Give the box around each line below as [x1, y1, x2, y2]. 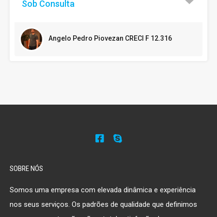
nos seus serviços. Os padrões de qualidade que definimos [10, 200, 197, 209]
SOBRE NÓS [10, 164, 43, 173]
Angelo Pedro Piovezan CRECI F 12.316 [48, 34, 172, 42]
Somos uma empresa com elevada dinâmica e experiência [10, 186, 196, 195]
